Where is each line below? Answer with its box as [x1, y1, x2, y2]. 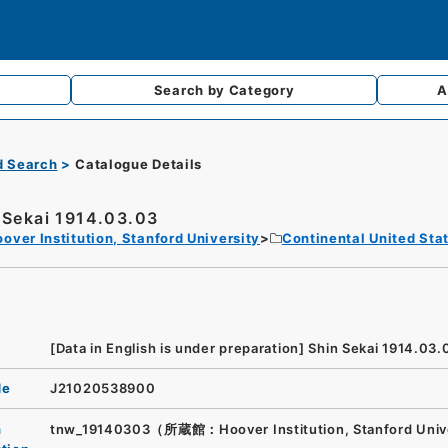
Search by [153, 82, 229, 98]
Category [228, 82, 295, 98]
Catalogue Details [75, 156, 203, 172]
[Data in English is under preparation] [50, 339, 305, 356]
